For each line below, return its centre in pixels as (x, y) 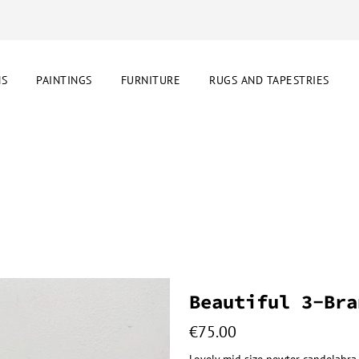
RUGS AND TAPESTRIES (269, 80)
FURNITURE (151, 80)
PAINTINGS (64, 80)
